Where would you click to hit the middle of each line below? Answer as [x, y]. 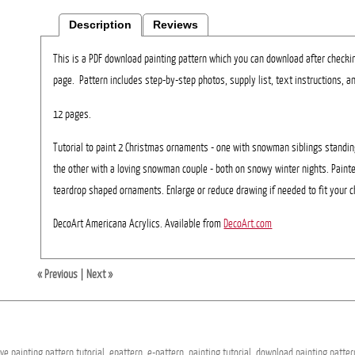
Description [101, 25]
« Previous [57, 275]
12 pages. [73, 114]
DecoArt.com [248, 224]
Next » [99, 275]
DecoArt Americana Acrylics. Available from [139, 224]
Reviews [176, 25]
